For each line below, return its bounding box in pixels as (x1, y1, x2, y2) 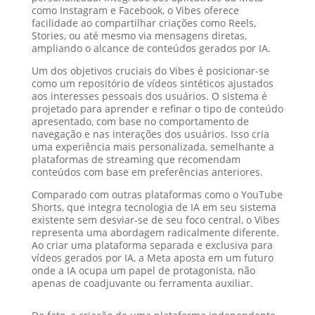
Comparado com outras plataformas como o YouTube (31, 188, 283, 202)
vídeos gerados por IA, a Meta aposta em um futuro (31, 251, 274, 265)
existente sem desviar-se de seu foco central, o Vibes (31, 213, 280, 227)
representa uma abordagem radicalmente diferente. (31, 226, 279, 240)
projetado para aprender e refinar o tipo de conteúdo (31, 102, 283, 116)
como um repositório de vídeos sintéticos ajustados (31, 77, 274, 91)
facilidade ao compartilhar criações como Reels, (31, 16, 256, 30)
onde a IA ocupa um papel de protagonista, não (31, 264, 255, 278)
